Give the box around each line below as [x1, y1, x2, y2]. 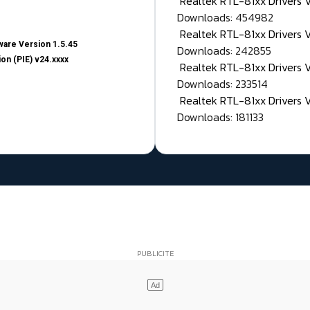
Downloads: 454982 [177, 9, 273, 26]
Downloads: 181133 [177, 109, 264, 126]
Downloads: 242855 [177, 42, 271, 60]
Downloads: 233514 [177, 75, 268, 93]
